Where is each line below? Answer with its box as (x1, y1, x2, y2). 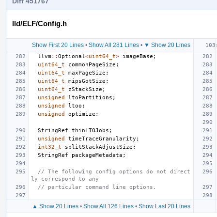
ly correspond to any (31, 175, 99, 182)
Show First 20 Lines (31, 41, 84, 48)
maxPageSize (68, 69, 106, 76)
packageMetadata (72, 152, 123, 158)
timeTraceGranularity (68, 135, 136, 142)
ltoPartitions (68, 94, 112, 101)
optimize (68, 110, 95, 117)
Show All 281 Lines (88, 41, 139, 48)
